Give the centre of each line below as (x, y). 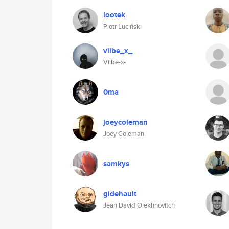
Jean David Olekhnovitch (139, 205)
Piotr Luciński (122, 26)
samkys (116, 164)
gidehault (120, 194)
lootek (114, 15)
